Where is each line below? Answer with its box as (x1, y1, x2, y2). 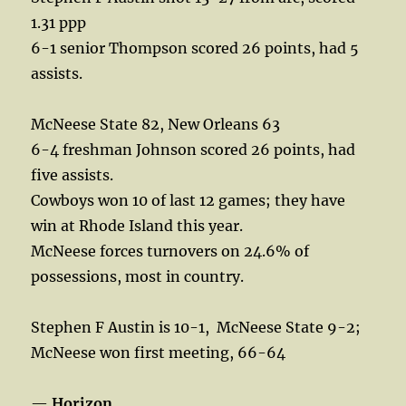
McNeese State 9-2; (217, 317, 362, 336)
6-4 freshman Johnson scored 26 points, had (31, 140, 356, 159)
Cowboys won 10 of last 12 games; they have (31, 190, 346, 209)
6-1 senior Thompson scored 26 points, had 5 (31, 38, 360, 57)
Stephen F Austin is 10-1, (31, 317, 210, 336)
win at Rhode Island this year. (31, 216, 244, 235)
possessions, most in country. (31, 266, 245, 285)
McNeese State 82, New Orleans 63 (31, 114, 281, 133)
